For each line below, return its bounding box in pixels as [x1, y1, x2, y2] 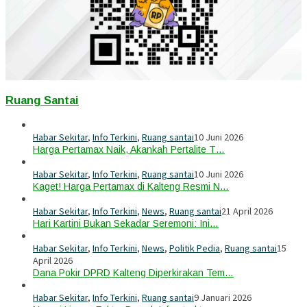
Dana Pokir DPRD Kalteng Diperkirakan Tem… [33, 267, 234, 278]
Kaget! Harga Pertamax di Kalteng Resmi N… [33, 180, 229, 192]
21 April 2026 [221, 204, 273, 217]
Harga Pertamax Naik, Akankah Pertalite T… [33, 143, 225, 155]
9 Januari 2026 [194, 291, 251, 304]
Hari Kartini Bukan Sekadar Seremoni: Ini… [33, 217, 219, 229]
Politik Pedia [169, 241, 220, 254]
